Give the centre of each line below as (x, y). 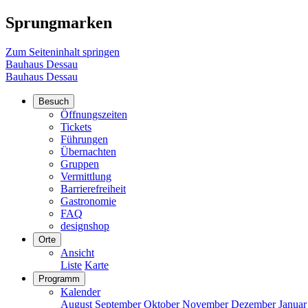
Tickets (76, 126)
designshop (85, 225)
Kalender (80, 291)
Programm (59, 278)
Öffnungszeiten (94, 114)
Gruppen (80, 164)
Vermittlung (86, 176)
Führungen (84, 139)
